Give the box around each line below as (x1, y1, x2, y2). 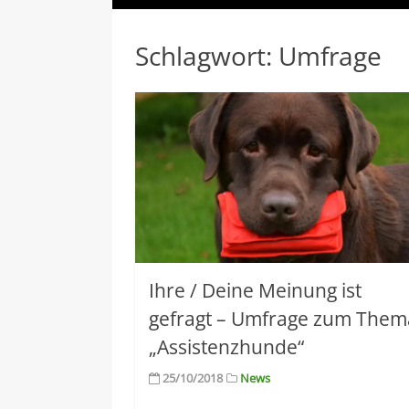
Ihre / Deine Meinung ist (149, 277, 362, 303)
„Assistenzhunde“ (149, 333, 305, 360)
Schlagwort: (135, 38, 279, 73)
